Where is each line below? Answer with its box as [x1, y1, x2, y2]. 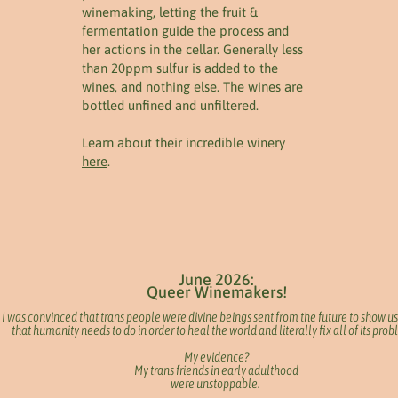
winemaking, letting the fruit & [82, 4, 258, 20]
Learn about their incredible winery [82, 135, 285, 150]
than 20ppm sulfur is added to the [82, 60, 278, 76]
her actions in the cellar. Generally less [82, 42, 303, 57]
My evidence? [184, 349, 249, 364]
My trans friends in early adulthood [134, 362, 298, 378]
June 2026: [179, 270, 254, 289]
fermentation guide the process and [82, 23, 289, 38]
